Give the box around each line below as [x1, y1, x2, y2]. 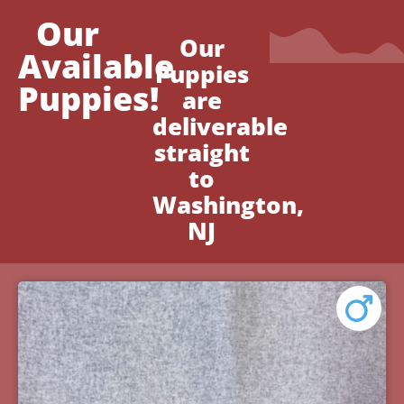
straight [153, 136, 250, 170]
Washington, [152, 188, 305, 222]
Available [18, 44, 174, 89]
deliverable [152, 110, 289, 143]
